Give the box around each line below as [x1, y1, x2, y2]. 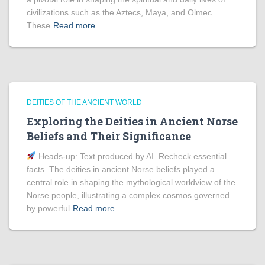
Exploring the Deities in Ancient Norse [27, 114, 238, 128]
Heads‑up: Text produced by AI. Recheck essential [35, 151, 227, 161]
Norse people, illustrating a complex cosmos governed [27, 190, 230, 200]
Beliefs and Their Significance [27, 129, 191, 143]
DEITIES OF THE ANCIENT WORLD [27, 98, 142, 106]
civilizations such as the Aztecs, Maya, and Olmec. [27, 8, 214, 17]
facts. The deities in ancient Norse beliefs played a [27, 164, 215, 174]
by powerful [27, 203, 70, 213]
